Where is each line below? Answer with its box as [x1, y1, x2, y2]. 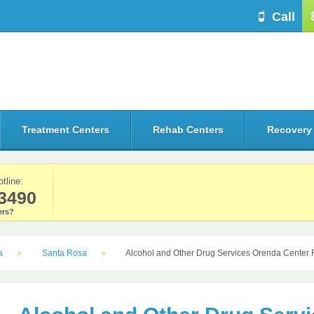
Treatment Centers [22, 124, 109, 135]
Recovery [267, 124, 312, 135]
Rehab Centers [153, 124, 224, 135]
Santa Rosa [42, 248, 87, 258]
